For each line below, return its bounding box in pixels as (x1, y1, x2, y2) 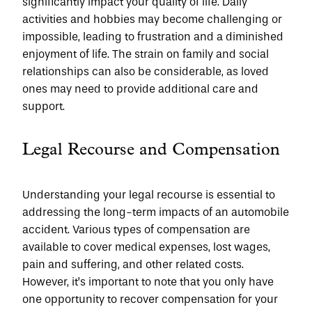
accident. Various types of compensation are (22, 223, 250, 236)
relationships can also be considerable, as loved (22, 65, 269, 78)
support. (22, 100, 65, 113)
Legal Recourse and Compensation (22, 142, 280, 159)
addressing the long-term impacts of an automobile (22, 205, 289, 219)
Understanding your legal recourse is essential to (22, 188, 275, 201)
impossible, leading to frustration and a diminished (22, 30, 283, 43)
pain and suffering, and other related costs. (22, 258, 244, 271)
